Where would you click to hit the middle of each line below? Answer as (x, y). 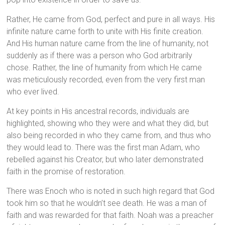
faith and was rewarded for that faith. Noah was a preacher (110, 215)
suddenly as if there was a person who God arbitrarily (100, 56)
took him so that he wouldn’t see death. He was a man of (107, 203)
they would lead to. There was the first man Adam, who (103, 148)
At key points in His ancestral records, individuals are (98, 111)
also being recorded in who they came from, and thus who (109, 136)
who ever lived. (33, 92)
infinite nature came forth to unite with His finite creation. (105, 32)
